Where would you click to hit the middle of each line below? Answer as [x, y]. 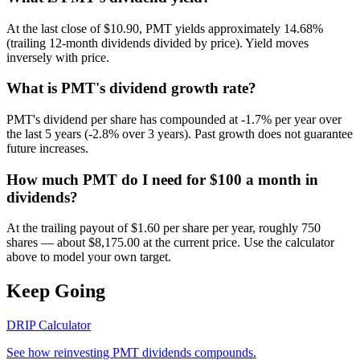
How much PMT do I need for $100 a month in [162, 179]
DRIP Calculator [49, 325]
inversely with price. [58, 57]
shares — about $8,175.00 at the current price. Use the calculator [170, 243]
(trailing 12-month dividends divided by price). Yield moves [157, 43]
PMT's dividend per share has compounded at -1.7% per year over [174, 120]
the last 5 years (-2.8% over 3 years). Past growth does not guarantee [180, 134]
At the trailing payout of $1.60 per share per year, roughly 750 [164, 228]
